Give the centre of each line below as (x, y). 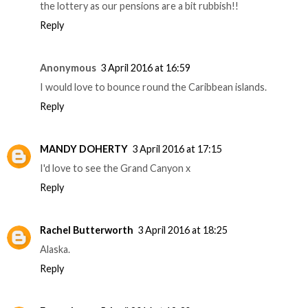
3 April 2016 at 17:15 (177, 149)
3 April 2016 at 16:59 (145, 68)
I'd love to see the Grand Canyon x (115, 168)
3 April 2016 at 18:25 (183, 230)
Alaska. (55, 250)
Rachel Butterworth (87, 230)
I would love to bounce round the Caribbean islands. (153, 87)
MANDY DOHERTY (84, 149)
